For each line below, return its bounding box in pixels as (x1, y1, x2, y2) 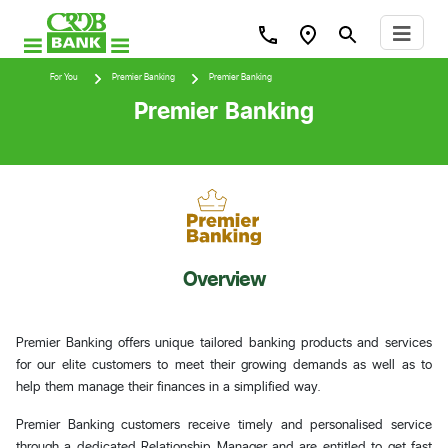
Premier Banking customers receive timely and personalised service (16, 415, 432, 432)
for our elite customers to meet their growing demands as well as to (16, 355, 432, 372)
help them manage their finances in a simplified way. (16, 377, 320, 394)
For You (50, 72, 78, 82)
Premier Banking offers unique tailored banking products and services (16, 333, 432, 350)
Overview (182, 266, 266, 291)
